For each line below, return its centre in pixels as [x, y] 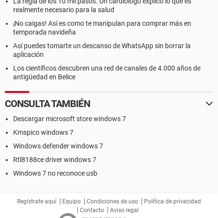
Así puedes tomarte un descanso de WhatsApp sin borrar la [102, 46]
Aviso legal [124, 210]
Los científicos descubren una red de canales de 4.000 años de [107, 68]
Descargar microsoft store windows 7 [70, 119]
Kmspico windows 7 [43, 132]
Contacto [92, 210]
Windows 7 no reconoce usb [55, 173]
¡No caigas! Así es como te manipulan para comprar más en [102, 23]
